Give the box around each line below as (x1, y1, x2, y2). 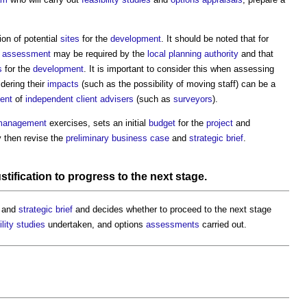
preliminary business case (66, 132, 169, 143)
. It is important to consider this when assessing (84, 63, 274, 74)
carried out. (199, 219, 247, 230)
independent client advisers (25, 93, 134, 104)
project (206, 117, 233, 128)
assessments (146, 219, 199, 230)
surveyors (173, 93, 212, 104)
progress (68, 170, 115, 182)
